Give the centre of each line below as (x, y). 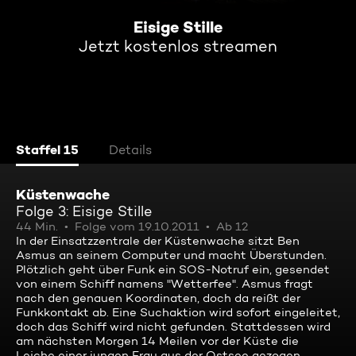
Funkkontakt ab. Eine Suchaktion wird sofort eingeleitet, (178, 312)
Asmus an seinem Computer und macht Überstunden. (171, 255)
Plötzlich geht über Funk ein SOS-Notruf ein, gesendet (173, 269)
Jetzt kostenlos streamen (178, 46)
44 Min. (37, 226)
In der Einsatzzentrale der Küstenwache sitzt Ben (158, 241)
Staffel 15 (47, 149)
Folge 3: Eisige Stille (84, 211)
